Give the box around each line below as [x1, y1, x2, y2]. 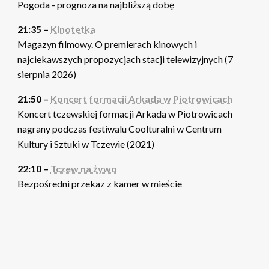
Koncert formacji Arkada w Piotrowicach [50, 92, 232, 104]
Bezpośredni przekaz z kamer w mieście [17, 177, 182, 189]
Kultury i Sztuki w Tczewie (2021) [17, 138, 154, 150]
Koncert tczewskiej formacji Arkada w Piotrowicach [17, 107, 232, 119]
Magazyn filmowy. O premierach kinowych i [17, 38, 197, 50]
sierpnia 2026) [17, 68, 76, 80]
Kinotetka [50, 23, 95, 35]
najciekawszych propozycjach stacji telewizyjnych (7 [17, 53, 233, 65]
